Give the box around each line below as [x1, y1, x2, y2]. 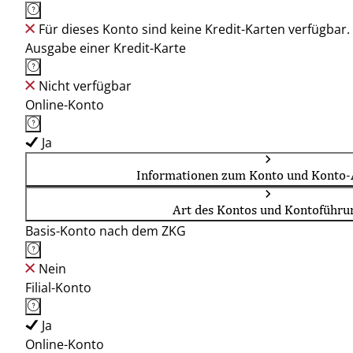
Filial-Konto [25, 279, 91, 296]
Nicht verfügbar [39, 77, 132, 95]
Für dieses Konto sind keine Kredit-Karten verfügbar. [39, 20, 350, 38]
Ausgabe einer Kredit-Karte [25, 39, 186, 57]
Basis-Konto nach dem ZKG [25, 222, 186, 240]
